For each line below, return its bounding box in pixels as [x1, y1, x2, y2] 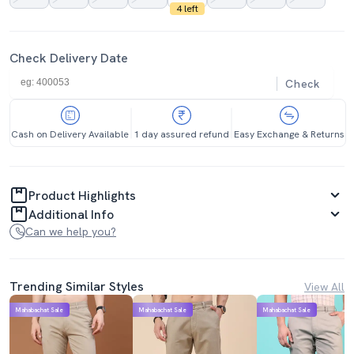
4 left [175, 2, 198, 15]
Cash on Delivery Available [11, 128, 129, 141]
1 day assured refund [134, 128, 229, 141]
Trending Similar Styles [9, 278, 144, 295]
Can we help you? [25, 224, 116, 239]
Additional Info [28, 205, 114, 223]
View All [304, 279, 345, 294]
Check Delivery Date [9, 50, 128, 66]
